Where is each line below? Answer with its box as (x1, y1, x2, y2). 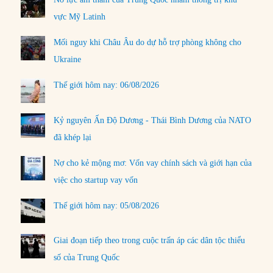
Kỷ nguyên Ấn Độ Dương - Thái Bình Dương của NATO (54, 115, 252, 125)
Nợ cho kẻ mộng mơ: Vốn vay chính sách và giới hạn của (54, 158, 252, 168)
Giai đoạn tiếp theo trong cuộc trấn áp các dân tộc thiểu (54, 236, 246, 246)
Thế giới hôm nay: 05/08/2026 (54, 200, 160, 210)
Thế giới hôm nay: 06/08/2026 (54, 80, 160, 90)
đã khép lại (54, 132, 92, 142)
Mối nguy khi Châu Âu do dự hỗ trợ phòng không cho (54, 38, 242, 48)
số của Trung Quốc (54, 253, 120, 263)
